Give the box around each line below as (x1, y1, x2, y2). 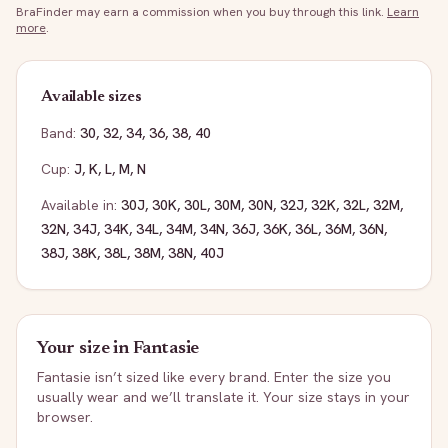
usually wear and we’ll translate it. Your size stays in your (37, 388, 410, 406)
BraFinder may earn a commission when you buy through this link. (16, 4, 384, 20)
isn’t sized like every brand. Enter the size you (91, 368, 391, 386)
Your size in (37, 340, 133, 358)
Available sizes (41, 89, 142, 105)
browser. (37, 408, 93, 426)
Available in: (41, 196, 117, 214)
